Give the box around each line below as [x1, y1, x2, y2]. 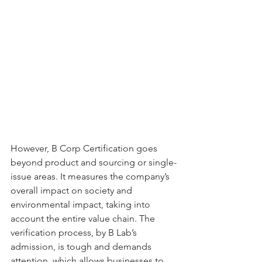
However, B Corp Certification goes [11, 143, 160, 154]
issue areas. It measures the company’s [11, 171, 172, 182]
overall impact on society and [11, 185, 135, 196]
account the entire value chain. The [11, 213, 157, 225]
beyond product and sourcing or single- [11, 157, 177, 168]
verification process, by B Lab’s [11, 227, 139, 239]
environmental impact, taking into [11, 199, 153, 211]
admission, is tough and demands [11, 241, 154, 253]
